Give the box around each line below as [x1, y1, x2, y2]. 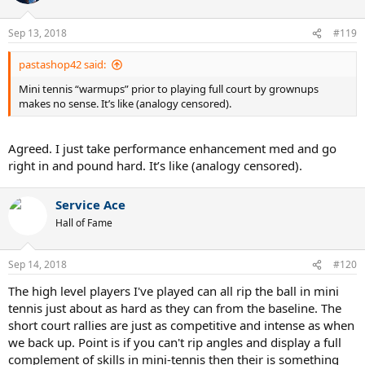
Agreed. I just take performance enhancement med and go [8, 139, 336, 156]
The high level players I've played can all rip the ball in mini [8, 283, 339, 300]
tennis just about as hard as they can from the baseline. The [8, 300, 341, 317]
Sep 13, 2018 [8, 26, 67, 41]
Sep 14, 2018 [8, 257, 67, 272]
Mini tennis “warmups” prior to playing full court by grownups [19, 81, 319, 97]
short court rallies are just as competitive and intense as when [8, 317, 354, 334]
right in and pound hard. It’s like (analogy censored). [8, 156, 302, 174]
